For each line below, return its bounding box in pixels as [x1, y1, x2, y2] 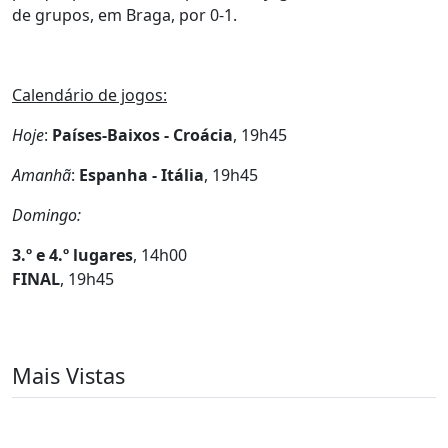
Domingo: [12, 204, 81, 226]
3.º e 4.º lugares [12, 244, 133, 266]
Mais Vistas [12, 361, 125, 390]
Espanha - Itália [79, 164, 204, 186]
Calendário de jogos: [12, 84, 167, 106]
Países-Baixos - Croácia [48, 124, 233, 146]
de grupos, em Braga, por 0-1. [12, 4, 237, 26]
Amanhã [12, 164, 71, 186]
